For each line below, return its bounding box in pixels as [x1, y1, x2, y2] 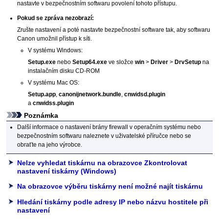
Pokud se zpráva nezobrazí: [17, 15, 94, 22]
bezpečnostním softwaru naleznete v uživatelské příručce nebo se [17, 132, 192, 140]
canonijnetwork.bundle [58, 91, 121, 98]
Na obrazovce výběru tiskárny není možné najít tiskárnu [17, 182, 203, 191]
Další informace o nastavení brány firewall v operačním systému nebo [17, 124, 201, 131]
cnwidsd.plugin [124, 91, 165, 98]
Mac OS [56, 79, 78, 87]
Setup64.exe [72, 59, 107, 66]
